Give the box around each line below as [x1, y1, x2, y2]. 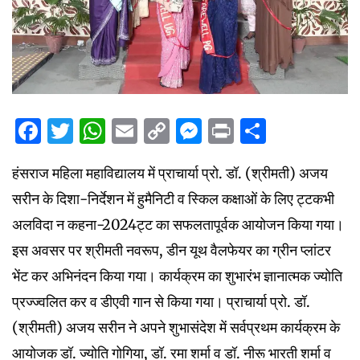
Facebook [41, 114, 160, 147]
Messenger [202, 114, 337, 147]
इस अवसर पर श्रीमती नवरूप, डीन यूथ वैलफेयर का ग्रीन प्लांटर [12, 240, 331, 260]
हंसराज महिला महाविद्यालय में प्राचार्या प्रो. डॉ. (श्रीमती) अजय [12, 163, 328, 182]
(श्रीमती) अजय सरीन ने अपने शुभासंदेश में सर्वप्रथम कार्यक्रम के [12, 317, 340, 337]
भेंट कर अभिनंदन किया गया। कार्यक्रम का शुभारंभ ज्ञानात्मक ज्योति [12, 266, 342, 285]
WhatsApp [105, 114, 235, 147]
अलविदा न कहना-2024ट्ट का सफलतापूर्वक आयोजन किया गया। [12, 215, 344, 234]
